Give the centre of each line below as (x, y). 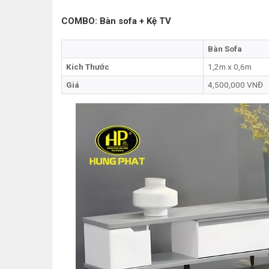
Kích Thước (87, 67)
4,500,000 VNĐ (235, 85)
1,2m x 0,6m (229, 67)
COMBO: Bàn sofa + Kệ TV (117, 21)
